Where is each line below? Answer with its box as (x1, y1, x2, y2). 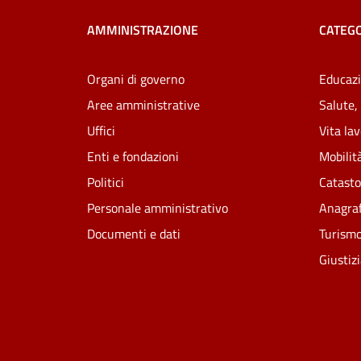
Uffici (87, 120, 115, 140)
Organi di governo (87, 68, 185, 89)
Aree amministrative (87, 94, 200, 114)
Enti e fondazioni (87, 146, 179, 166)
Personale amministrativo (87, 197, 228, 218)
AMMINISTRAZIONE (87, 20, 198, 40)
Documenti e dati (87, 223, 180, 243)
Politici (87, 172, 124, 192)
